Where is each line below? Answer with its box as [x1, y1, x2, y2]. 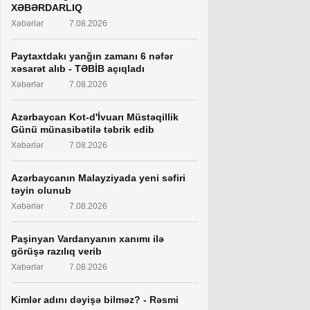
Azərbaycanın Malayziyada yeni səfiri [11, 172, 185, 183]
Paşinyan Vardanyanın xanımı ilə [11, 233, 164, 244]
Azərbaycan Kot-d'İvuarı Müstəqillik [11, 111, 179, 122]
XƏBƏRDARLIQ [11, 2, 82, 13]
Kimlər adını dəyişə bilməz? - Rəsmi [11, 294, 179, 305]
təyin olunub [11, 185, 71, 196]
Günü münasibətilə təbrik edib [11, 124, 154, 135]
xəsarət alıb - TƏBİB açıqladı [11, 63, 145, 74]
